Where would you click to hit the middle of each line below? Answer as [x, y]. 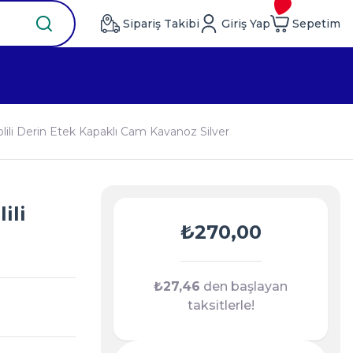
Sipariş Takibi [161, 24]
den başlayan [244, 286]
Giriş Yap [246, 24]
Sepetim [316, 24]
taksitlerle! [221, 305]
